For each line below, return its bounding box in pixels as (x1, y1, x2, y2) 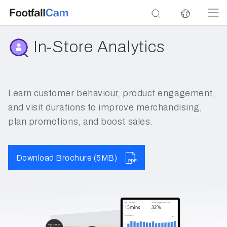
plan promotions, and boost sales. (8, 117, 153, 127)
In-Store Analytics (33, 38, 165, 56)
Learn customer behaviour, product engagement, (8, 88, 216, 99)
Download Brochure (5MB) (16, 153, 118, 162)
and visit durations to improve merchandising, (8, 102, 203, 113)
